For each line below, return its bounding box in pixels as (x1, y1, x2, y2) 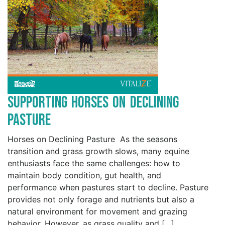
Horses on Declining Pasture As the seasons (8, 134, 177, 145)
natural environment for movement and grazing (8, 206, 187, 217)
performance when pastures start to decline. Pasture (8, 182, 208, 193)
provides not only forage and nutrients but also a (8, 194, 194, 205)
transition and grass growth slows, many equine (8, 146, 189, 157)
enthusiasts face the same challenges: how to (8, 158, 180, 169)
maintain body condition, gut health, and (8, 170, 161, 181)
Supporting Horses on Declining (8, 93, 179, 113)
